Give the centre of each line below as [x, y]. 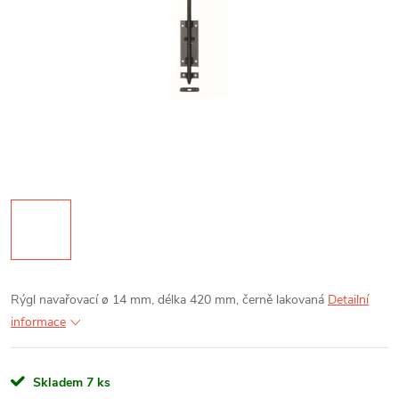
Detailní [348, 300]
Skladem [58, 383]
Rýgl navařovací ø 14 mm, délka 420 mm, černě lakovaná [167, 300]
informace [38, 322]
